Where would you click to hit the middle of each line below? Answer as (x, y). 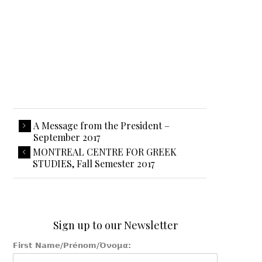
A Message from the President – (102, 125)
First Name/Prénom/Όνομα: (72, 245)
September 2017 (67, 137)
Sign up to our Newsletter (115, 225)
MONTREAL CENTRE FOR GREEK (105, 152)
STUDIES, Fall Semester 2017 (94, 163)
